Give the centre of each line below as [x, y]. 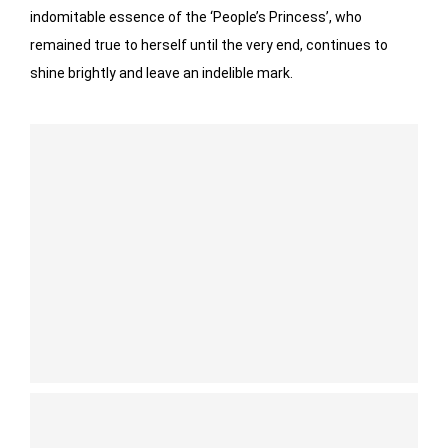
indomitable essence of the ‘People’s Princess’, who [196, 16]
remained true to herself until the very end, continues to [209, 44]
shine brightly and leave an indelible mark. [161, 72]
